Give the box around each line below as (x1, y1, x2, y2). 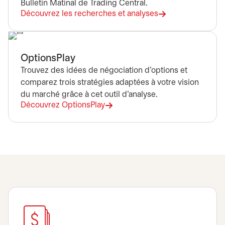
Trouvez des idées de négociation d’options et (21, 67, 187, 74)
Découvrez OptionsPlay (21, 101, 105, 109)
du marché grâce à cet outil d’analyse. (21, 91, 158, 98)
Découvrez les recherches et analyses (21, 10, 158, 18)
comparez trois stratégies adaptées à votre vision (21, 79, 199, 86)
